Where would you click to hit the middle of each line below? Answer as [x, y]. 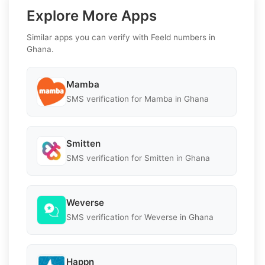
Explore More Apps [92, 15]
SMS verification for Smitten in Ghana [138, 158]
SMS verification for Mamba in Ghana [138, 99]
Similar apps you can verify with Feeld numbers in [121, 37]
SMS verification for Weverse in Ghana [140, 217]
